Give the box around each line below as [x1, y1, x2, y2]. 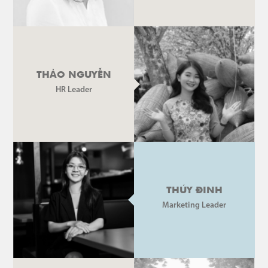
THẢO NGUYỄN [36, 70, 111, 80]
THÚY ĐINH [166, 186, 223, 196]
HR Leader [55, 85, 92, 95]
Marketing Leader [162, 201, 227, 211]
